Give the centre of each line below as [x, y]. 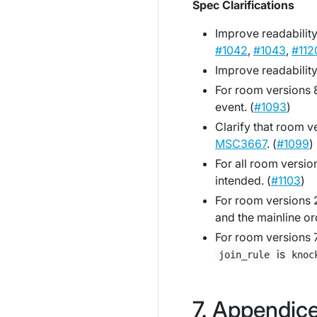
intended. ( [243, 180]
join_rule [244, 255]
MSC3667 [241, 144]
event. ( [235, 107]
